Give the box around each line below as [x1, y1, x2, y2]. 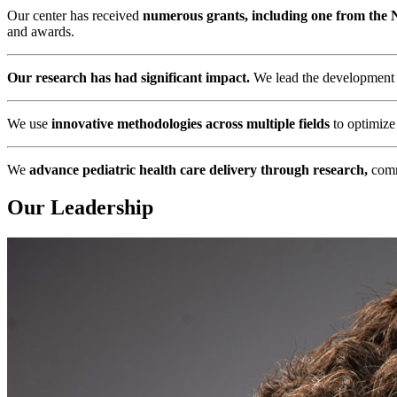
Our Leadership [7, 195, 153, 219]
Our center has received [7, 8, 143, 24]
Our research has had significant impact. [7, 70, 250, 86]
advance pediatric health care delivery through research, [29, 162, 368, 178]
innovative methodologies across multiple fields [51, 116, 330, 132]
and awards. [7, 24, 74, 40]
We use [7, 116, 51, 132]
